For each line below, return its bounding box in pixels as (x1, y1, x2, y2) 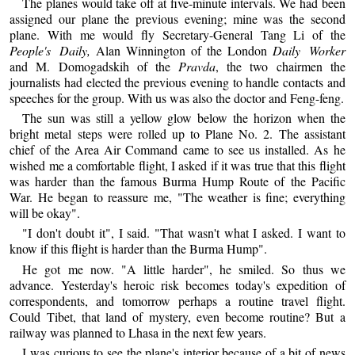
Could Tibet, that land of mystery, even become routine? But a (10, 307, 345, 325)
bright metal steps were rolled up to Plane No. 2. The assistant (10, 125, 345, 143)
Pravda (178, 57, 216, 74)
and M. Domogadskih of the (10, 57, 179, 74)
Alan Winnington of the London (90, 41, 273, 59)
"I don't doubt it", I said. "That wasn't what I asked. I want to (22, 224, 345, 242)
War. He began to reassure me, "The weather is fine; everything (10, 189, 345, 206)
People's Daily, (10, 41, 90, 59)
